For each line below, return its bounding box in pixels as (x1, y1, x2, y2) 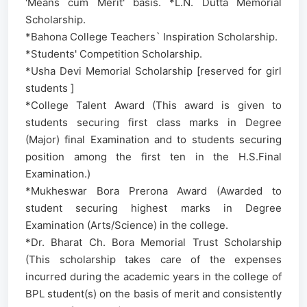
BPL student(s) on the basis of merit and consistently (25, 287, 282, 300)
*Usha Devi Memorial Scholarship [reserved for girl (25, 64, 282, 77)
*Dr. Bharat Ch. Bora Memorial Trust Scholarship (25, 236, 282, 249)
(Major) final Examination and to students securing (25, 133, 282, 146)
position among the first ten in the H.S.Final (25, 150, 282, 163)
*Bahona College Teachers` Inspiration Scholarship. (25, 30, 278, 43)
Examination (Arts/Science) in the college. (25, 219, 228, 232)
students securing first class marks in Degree (25, 116, 282, 129)
